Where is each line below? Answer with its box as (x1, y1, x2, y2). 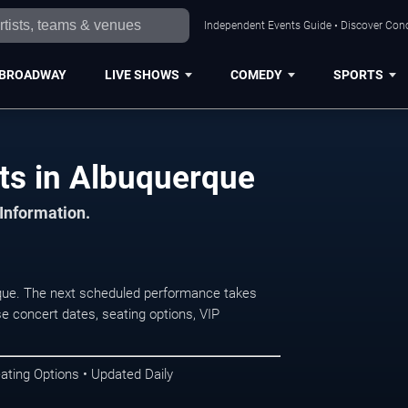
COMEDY (229, 66, 282, 82)
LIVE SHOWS (104, 66, 179, 82)
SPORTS (332, 66, 383, 82)
